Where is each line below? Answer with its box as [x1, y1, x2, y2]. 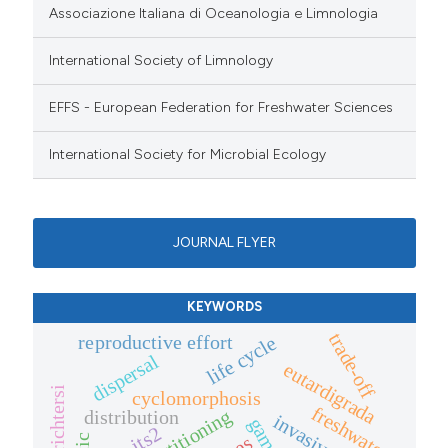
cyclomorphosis [131, 386, 261, 409]
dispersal [88, 350, 163, 407]
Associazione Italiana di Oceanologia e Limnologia [49, 5, 379, 23]
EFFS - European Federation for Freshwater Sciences [49, 99, 394, 117]
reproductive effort [78, 330, 233, 353]
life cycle [202, 332, 280, 390]
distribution [83, 405, 179, 429]
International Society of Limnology [49, 52, 274, 70]
